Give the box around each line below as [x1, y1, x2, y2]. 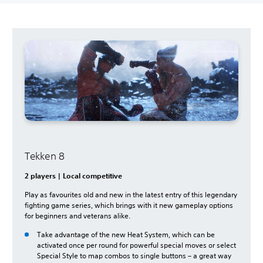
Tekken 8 [25, 149, 65, 162]
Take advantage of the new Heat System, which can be [37, 229, 215, 240]
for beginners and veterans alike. [25, 210, 132, 221]
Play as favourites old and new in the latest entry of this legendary [25, 189, 237, 200]
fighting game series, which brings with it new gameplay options [25, 200, 233, 210]
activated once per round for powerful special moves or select [37, 240, 236, 250]
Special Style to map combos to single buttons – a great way [37, 250, 231, 261]
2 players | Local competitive [25, 170, 122, 180]
